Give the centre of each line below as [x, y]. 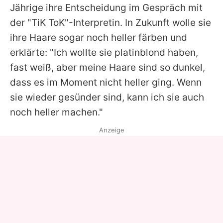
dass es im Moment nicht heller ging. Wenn [106, 82]
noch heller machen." [56, 112]
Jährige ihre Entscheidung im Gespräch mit [106, 7]
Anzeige [111, 130]
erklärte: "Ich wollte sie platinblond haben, [104, 52]
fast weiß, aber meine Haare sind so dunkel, [108, 67]
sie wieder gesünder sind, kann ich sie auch [107, 97]
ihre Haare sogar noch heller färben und [99, 37]
